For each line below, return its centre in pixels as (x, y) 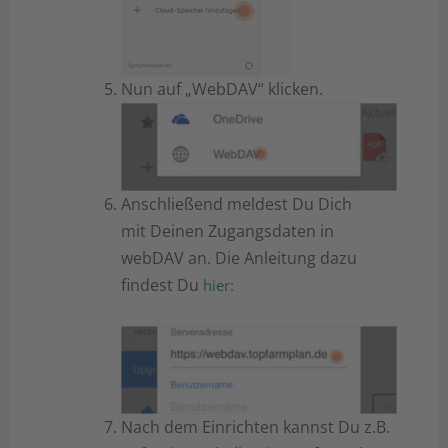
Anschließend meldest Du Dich (237, 204)
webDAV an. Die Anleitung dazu (239, 258)
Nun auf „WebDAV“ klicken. (222, 89)
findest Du (160, 285)
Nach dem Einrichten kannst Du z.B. (256, 427)
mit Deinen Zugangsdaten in (228, 231)
